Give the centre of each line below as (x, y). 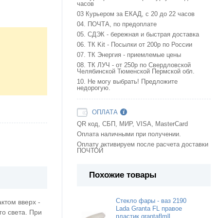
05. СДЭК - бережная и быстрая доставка (138, 35)
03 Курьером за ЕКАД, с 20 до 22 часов (136, 14)
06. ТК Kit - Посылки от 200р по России (135, 45)
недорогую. (94, 88)
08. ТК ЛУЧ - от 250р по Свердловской (134, 65)
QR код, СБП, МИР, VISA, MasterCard (132, 124)
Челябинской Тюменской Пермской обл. (136, 72)
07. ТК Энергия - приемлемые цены (129, 55)
